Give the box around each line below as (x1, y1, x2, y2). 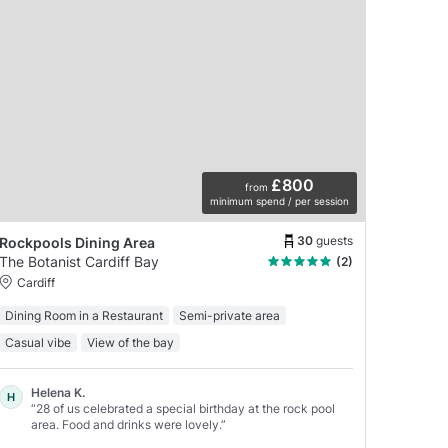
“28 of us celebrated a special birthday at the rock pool (30, 400, 335, 416)
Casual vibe (4, 334, 71, 350)
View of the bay (86, 334, 174, 350)
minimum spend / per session (210, 194, 349, 207)
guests (316, 233, 353, 249)
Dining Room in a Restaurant (4, 307, 163, 323)
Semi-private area (178, 307, 280, 323)
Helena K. (30, 384, 85, 400)
